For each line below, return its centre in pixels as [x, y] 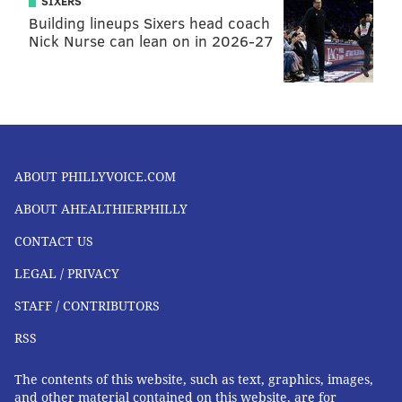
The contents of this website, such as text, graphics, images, [194, 380]
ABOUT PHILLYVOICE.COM [95, 177]
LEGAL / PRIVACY [67, 274]
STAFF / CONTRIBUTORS [87, 306]
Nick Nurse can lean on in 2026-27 [151, 41]
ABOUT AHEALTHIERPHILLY [101, 210]
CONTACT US [54, 242]
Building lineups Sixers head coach [149, 23]
